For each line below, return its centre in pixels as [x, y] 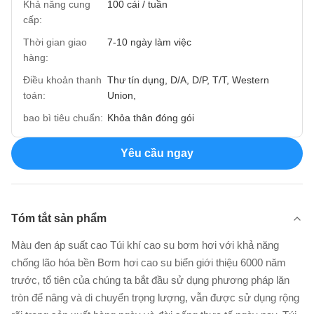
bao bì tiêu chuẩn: [63, 118]
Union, [122, 95]
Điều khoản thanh [62, 80]
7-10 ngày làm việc [149, 42]
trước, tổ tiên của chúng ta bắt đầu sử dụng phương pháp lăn [150, 280]
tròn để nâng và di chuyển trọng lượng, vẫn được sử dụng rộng [155, 298]
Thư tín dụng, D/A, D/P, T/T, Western [188, 80]
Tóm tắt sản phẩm [59, 218]
